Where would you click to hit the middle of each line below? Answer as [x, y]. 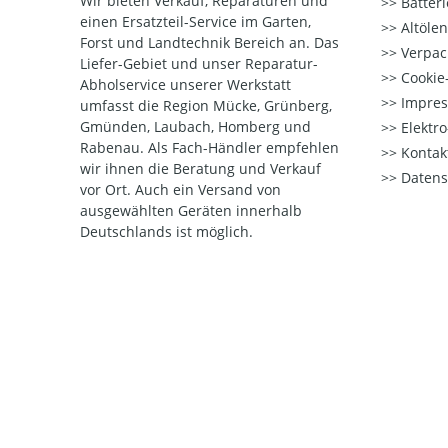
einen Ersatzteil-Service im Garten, [195, 21]
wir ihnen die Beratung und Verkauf [200, 168]
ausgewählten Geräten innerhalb [191, 210]
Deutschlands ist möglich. [166, 231]
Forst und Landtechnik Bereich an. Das [209, 42]
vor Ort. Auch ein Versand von [180, 189]
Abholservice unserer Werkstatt [185, 84]
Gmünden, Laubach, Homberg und [195, 126]
